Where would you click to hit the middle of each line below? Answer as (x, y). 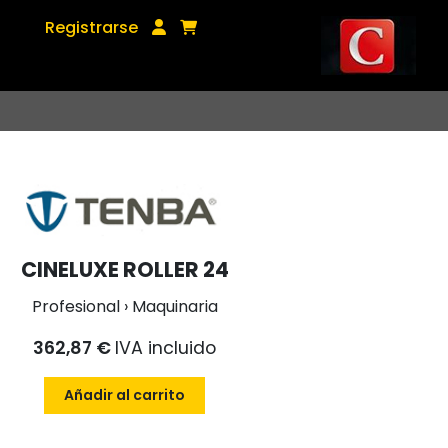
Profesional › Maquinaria (124, 307)
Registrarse (92, 27)
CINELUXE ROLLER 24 (124, 270)
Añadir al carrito (125, 395)
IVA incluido (166, 348)
